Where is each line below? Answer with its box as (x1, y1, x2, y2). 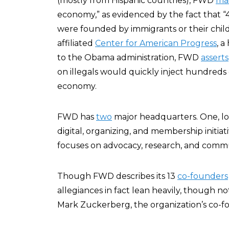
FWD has (57, 112, 96, 122)
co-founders (177, 171, 228, 181)
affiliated (57, 38, 95, 48)
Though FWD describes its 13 (57, 171, 177, 181)
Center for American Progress (95, 38, 217, 48)
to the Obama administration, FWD (57, 53, 201, 62)
